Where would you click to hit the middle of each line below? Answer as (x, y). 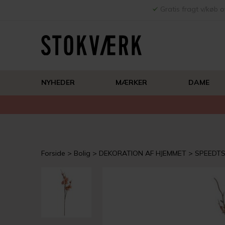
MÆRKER (132, 82)
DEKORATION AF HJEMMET (143, 153)
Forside (53, 153)
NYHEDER (58, 82)
